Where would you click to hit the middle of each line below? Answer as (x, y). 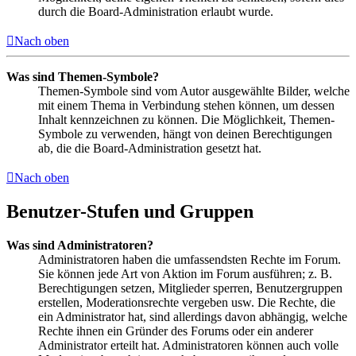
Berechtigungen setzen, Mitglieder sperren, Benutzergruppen (190, 288)
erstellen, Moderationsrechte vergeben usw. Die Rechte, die (187, 303)
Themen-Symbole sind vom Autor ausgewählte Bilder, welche (194, 91)
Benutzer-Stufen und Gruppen (130, 212)
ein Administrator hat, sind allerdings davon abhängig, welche (193, 317)
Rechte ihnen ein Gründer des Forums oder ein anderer (176, 331)
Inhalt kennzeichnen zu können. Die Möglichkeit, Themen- (186, 119)
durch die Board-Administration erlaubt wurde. (156, 11)
